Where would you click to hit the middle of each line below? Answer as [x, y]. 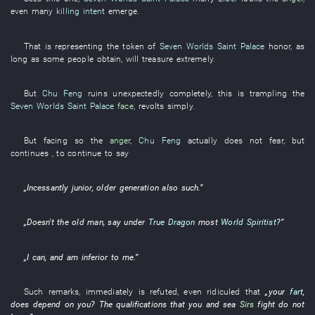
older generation [128, 188]
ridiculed [224, 291]
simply [180, 105]
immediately [109, 291]
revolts [151, 105]
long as [25, 58]
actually [202, 140]
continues [30, 153]
